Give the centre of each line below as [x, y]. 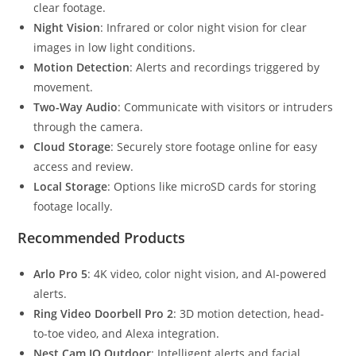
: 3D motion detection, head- [249, 314]
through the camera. [89, 127]
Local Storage [71, 187]
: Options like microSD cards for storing [212, 187]
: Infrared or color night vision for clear [204, 28]
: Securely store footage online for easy [214, 147]
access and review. [84, 167]
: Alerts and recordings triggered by [225, 68]
